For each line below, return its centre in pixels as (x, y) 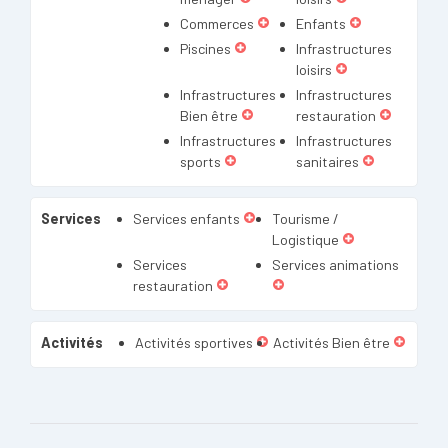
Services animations (335, 264)
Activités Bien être (331, 342)
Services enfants (186, 218)
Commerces (217, 23)
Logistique (305, 239)
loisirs (313, 69)
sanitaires (327, 161)
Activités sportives (194, 342)
